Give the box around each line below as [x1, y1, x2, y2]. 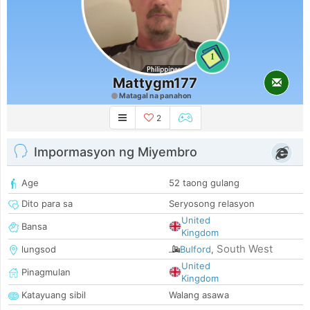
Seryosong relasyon [169, 198, 255, 210]
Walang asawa [169, 289, 229, 301]
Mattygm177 [113, 75, 197, 91]
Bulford [180, 244, 211, 255]
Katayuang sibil [19, 289, 86, 301]
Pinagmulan [19, 266, 71, 278]
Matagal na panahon [117, 91, 192, 100]
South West [217, 242, 273, 256]
